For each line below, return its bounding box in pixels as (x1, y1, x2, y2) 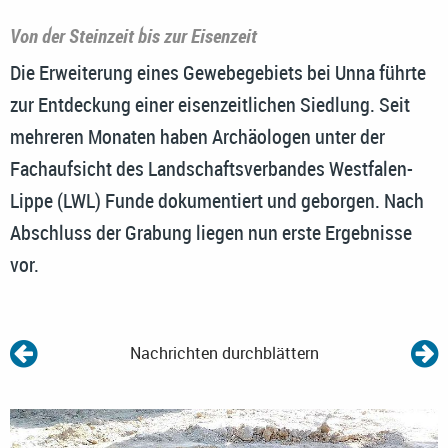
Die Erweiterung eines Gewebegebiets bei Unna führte (10, 59, 426, 87)
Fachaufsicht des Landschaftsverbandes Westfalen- (10, 155, 413, 183)
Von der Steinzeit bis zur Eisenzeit (10, 23, 257, 50)
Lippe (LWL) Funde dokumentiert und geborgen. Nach (10, 187, 424, 215)
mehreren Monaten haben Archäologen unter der (10, 123, 385, 151)
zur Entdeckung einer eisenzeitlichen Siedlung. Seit (10, 91, 410, 119)
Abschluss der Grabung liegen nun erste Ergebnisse (10, 219, 412, 247)
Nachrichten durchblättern (129, 342, 319, 365)
